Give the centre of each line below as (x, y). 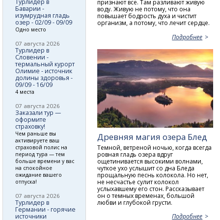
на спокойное (34, 168)
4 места (25, 92)
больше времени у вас (45, 161)
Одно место (31, 30)
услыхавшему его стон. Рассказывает (151, 189)
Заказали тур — (38, 113)
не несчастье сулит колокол (138, 182)
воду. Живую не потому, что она (144, 9)
